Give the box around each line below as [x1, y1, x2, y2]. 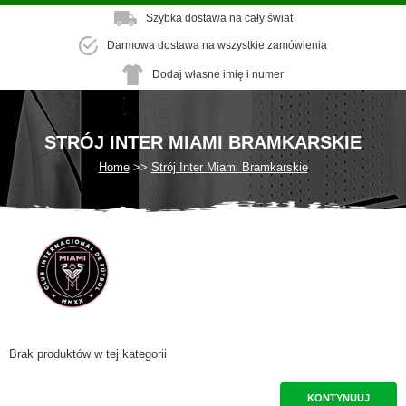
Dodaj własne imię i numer [152, 67, 284, 81]
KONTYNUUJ [307, 392, 370, 403]
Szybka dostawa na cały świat [145, 12, 293, 24]
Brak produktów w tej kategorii [9, 347, 167, 361]
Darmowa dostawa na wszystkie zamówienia [107, 38, 327, 52]
